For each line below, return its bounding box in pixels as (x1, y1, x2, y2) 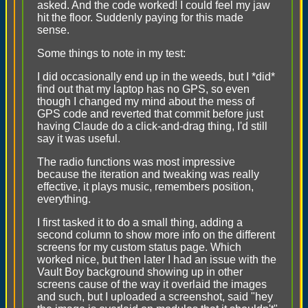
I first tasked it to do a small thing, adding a (37, 217, 243, 228)
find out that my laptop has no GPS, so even (37, 83, 250, 95)
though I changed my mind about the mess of (37, 96, 254, 107)
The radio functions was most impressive (37, 156, 235, 168)
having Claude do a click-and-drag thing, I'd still (37, 120, 267, 132)
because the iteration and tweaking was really (37, 168, 259, 180)
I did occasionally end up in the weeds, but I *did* (37, 71, 275, 82)
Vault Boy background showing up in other (37, 266, 243, 278)
